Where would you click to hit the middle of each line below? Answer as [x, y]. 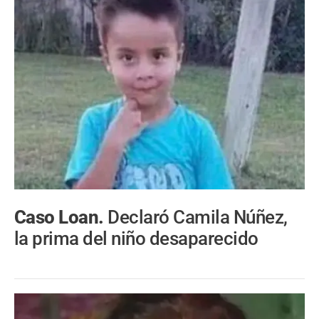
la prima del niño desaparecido [136, 238]
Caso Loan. [61, 217]
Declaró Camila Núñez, [198, 217]
